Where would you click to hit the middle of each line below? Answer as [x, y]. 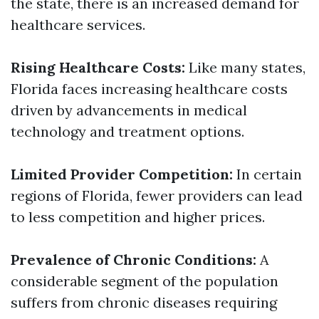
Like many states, [245, 67]
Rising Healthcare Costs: [98, 67]
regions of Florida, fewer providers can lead [157, 195]
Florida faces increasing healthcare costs [149, 89]
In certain [267, 174]
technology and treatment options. [127, 131]
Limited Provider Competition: [122, 174]
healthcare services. [78, 25]
